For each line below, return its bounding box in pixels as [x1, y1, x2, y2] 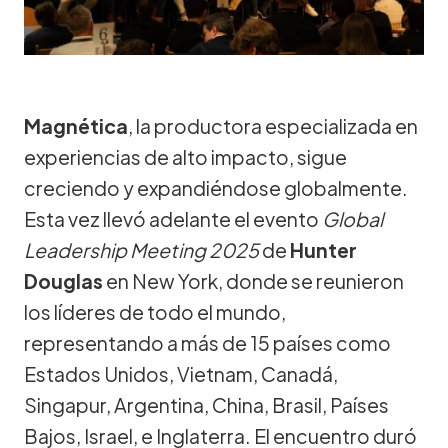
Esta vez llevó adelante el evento [24, 206, 322, 231]
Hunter [290, 237, 357, 262]
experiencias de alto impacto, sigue [24, 144, 347, 169]
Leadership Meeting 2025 [24, 237, 259, 262]
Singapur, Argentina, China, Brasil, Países [24, 392, 389, 417]
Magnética [24, 113, 128, 138]
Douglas [24, 268, 103, 293]
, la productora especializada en [128, 113, 418, 138]
